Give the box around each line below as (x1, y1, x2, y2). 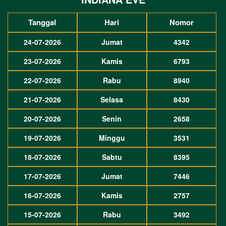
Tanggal (28, 17, 56, 28)
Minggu (98, 133, 125, 143)
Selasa (100, 94, 124, 104)
